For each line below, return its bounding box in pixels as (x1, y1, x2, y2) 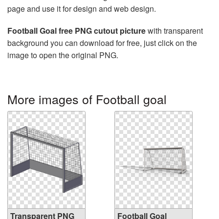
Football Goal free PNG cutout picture (7, 24, 146, 36)
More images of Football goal (7, 89, 167, 108)
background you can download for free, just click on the (7, 37, 197, 48)
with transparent (146, 24, 203, 36)
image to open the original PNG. (7, 49, 118, 61)
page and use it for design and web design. (7, 2, 156, 14)
